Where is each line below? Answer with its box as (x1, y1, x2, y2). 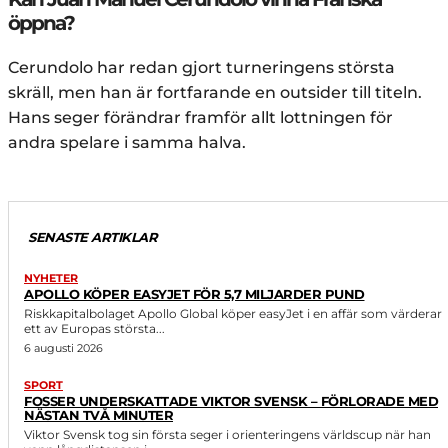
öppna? (8, 10, 74, 35)
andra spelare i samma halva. (8, 132, 246, 152)
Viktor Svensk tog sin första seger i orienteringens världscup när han (24, 426, 431, 442)
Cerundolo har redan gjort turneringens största (8, 57, 395, 77)
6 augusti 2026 (24, 340, 103, 355)
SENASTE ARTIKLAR (28, 228, 157, 245)
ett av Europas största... (24, 320, 165, 336)
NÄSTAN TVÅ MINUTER (24, 406, 173, 423)
